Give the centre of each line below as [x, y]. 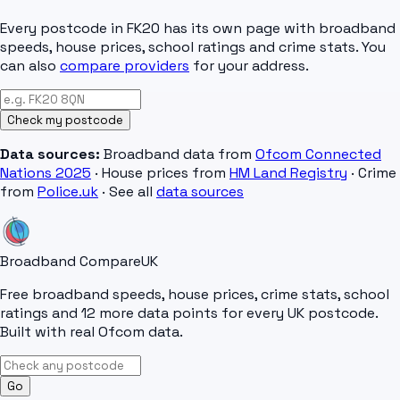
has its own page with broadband [278, 29]
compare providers [125, 66]
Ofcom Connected [318, 154]
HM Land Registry [288, 173]
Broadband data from [176, 154]
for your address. [251, 66]
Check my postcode [65, 121]
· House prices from [160, 173]
